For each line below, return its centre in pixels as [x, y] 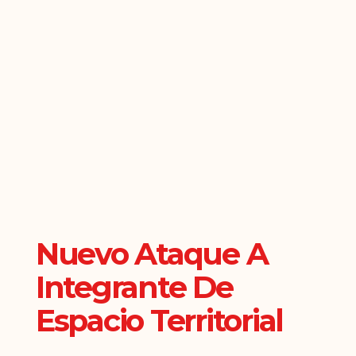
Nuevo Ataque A [151, 254]
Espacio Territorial [159, 321]
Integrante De [134, 287]
